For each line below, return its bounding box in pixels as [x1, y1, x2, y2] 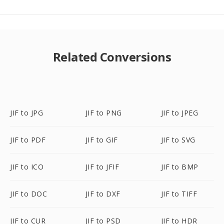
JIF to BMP [160, 162, 198, 171]
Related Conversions [52, 48, 171, 65]
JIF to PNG [85, 108, 122, 117]
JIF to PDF [10, 135, 45, 144]
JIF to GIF [85, 135, 118, 144]
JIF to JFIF [85, 162, 119, 171]
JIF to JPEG [160, 108, 198, 117]
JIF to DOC [10, 189, 47, 198]
